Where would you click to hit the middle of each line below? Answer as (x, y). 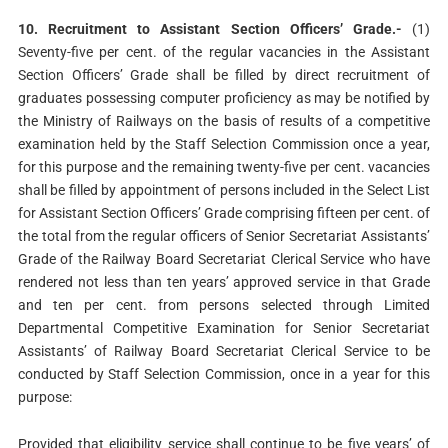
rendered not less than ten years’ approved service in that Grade (224, 281)
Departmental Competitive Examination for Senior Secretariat (224, 327)
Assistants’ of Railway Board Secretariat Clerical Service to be (224, 350)
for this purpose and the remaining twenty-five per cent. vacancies (224, 166)
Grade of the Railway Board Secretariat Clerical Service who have (224, 258)
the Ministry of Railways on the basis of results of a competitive (224, 120)
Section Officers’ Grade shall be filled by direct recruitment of (224, 74)
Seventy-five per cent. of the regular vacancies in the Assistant (224, 51)
